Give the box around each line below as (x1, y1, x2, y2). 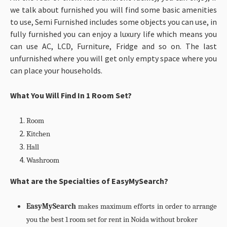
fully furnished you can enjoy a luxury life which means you (10, 28, 217, 39)
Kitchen (26, 129, 50, 138)
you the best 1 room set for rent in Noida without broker (26, 215, 198, 224)
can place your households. (10, 65, 102, 75)
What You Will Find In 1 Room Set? (10, 90, 132, 100)
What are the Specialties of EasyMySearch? (10, 175, 168, 186)
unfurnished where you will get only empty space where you (10, 53, 217, 63)
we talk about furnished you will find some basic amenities (10, 4, 217, 15)
